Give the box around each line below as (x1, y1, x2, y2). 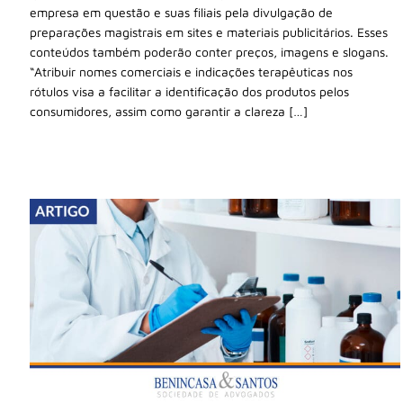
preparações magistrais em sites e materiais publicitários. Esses (30, 23, 388, 40)
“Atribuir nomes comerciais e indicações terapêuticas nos (30, 63, 353, 79)
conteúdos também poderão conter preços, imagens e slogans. (30, 43, 389, 59)
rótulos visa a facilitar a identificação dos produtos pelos (30, 83, 349, 99)
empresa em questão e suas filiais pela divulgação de (30, 4, 333, 20)
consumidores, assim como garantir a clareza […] (30, 103, 308, 119)
